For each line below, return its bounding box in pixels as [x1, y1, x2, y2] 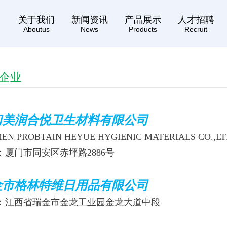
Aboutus [23, 25, 50, 33]
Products [128, 25, 157, 33]
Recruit [184, 25, 207, 33]
